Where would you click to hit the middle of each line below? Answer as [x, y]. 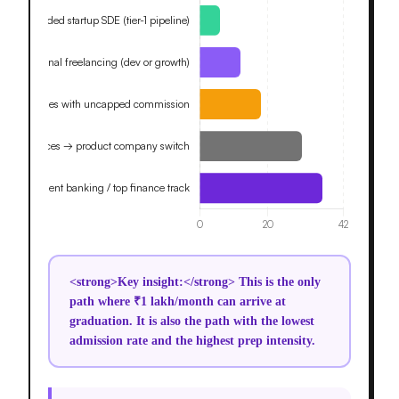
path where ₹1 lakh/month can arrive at [177, 301]
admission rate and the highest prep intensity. [192, 340]
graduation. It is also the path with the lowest [191, 321]
